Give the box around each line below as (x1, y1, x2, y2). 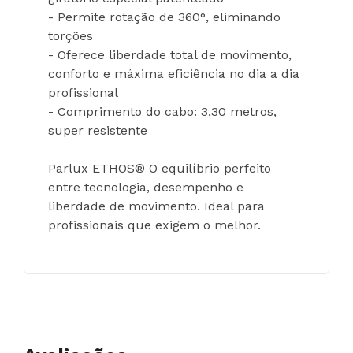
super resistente (48, 122, 147, 138)
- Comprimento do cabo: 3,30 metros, (48, 103, 281, 119)
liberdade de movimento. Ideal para (48, 198, 269, 214)
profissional (48, 84, 118, 100)
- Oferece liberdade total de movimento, (48, 46, 295, 62)
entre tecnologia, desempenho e (48, 179, 247, 195)
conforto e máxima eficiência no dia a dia (48, 65, 303, 81)
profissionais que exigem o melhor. (48, 217, 261, 232)
